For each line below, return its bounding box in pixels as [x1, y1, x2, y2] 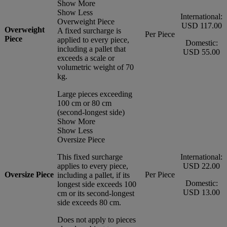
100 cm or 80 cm [57, 98, 111, 107]
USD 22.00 [183, 161, 220, 170]
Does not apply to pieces [57, 215, 136, 224]
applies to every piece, [57, 161, 128, 170]
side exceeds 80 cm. [57, 198, 121, 207]
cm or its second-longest [57, 188, 134, 198]
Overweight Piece [57, 17, 115, 26]
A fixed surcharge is [57, 26, 121, 35]
